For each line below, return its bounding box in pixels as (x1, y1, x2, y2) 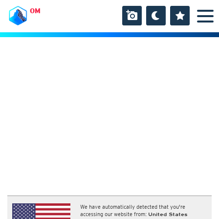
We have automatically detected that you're (80, 203, 186, 210)
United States (148, 211, 188, 218)
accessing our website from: (80, 211, 149, 218)
